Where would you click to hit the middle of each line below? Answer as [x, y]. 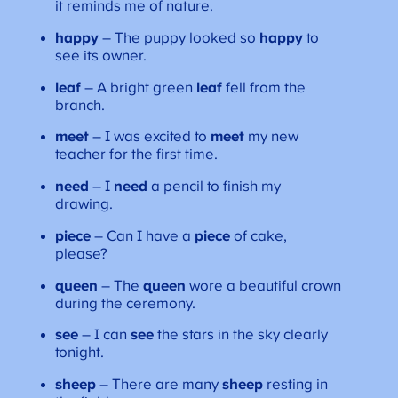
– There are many [157, 385]
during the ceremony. [127, 303]
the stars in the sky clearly [240, 335]
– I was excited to [149, 137]
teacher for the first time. [136, 155]
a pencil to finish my [214, 187]
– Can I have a [140, 236]
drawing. [85, 205]
